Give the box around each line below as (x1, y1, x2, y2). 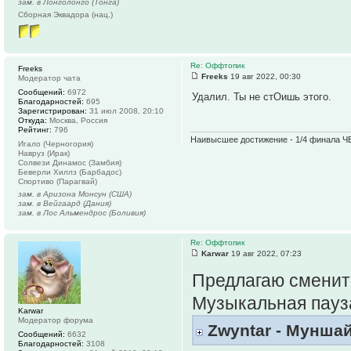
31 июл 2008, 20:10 (87, 106, 164, 115)
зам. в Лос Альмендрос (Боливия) (18, 208, 146, 217)
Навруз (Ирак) (18, 148, 70, 157)
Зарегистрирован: (18, 106, 87, 115)
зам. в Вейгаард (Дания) (18, 198, 111, 208)
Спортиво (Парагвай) (18, 176, 97, 186)
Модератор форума (18, 315, 93, 324)
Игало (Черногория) (18, 139, 93, 148)
